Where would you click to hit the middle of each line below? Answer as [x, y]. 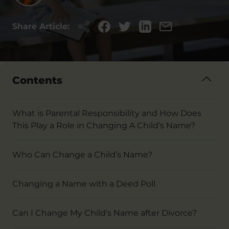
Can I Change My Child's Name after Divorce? [105, 213]
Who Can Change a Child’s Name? [82, 155]
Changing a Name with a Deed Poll [84, 184]
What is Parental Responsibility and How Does [107, 113]
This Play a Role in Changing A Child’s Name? [104, 125]
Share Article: [41, 26]
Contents [37, 80]
